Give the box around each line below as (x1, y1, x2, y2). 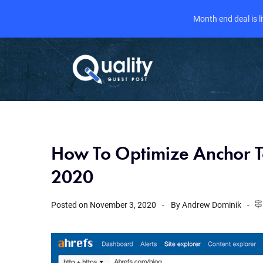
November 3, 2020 (90, 200, 156, 210)
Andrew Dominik (182, 200, 241, 210)
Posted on (51, 200, 90, 210)
